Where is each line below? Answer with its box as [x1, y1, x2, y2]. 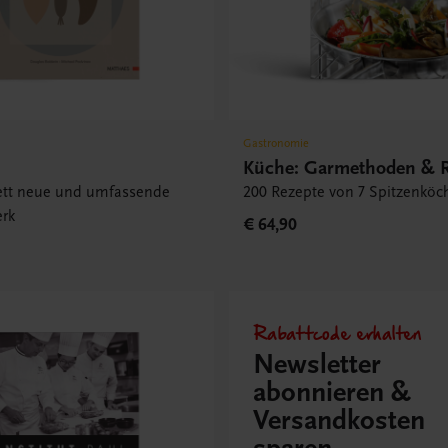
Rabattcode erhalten [252, 317, 422, 347]
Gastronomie [243, 136, 310, 151]
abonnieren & [252, 376, 411, 410]
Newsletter [252, 348, 381, 382]
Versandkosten [252, 404, 425, 438]
